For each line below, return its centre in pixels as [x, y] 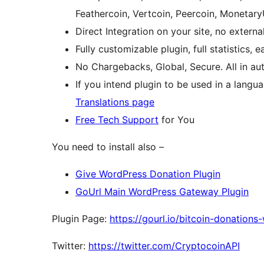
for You [176, 120]
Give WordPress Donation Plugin [148, 174]
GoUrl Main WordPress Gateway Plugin [162, 192]
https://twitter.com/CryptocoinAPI [164, 246]
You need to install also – [108, 147]
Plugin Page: [81, 219]
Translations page [115, 102]
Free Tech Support [117, 120]
